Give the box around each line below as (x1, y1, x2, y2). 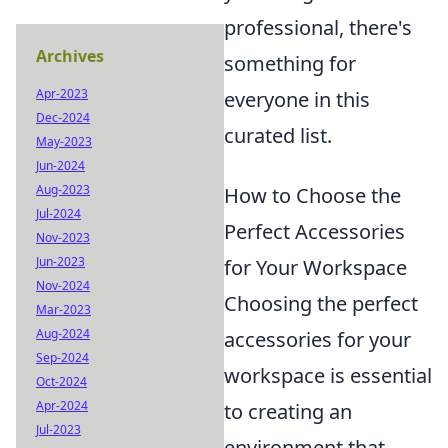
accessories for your (224, 325, 411, 353)
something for (224, 49, 356, 77)
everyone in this (224, 85, 370, 113)
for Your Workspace (224, 253, 407, 281)
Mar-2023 (36, 301, 91, 318)
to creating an (224, 397, 352, 425)
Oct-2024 (36, 373, 87, 390)
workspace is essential (224, 361, 432, 389)
